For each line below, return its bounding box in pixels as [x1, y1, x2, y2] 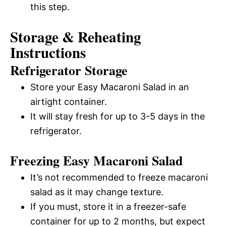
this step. [30, 2, 70, 13]
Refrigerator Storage [10, 61, 128, 80]
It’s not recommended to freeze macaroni [30, 172, 208, 183]
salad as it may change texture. [30, 187, 163, 198]
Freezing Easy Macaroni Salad [10, 151, 183, 171]
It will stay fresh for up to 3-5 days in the [30, 111, 205, 122]
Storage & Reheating [10, 26, 141, 48]
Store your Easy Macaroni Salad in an [30, 82, 189, 93]
